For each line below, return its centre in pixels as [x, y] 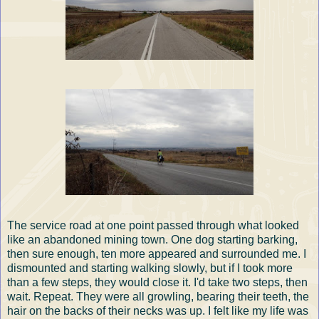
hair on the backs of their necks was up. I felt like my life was [158, 310]
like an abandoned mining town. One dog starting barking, [152, 239]
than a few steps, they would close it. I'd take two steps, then [157, 282]
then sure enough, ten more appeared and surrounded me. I [157, 253]
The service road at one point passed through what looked [153, 225]
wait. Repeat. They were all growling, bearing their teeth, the [158, 296]
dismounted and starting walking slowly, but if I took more [150, 268]
